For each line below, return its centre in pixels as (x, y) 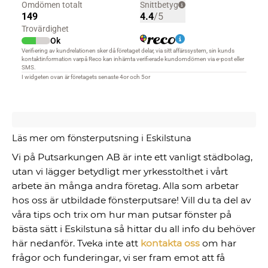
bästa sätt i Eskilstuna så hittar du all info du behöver (134, 229)
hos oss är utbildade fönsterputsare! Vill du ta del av (132, 200)
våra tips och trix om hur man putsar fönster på (122, 215)
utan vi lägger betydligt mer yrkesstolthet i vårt (120, 172)
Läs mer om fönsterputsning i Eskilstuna (102, 138)
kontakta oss (170, 243)
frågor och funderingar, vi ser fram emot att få (119, 258)
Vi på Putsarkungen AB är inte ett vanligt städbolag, (133, 157)
